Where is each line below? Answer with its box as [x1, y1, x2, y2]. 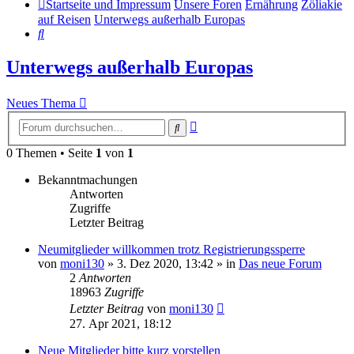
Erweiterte [197, 116, 248, 130]
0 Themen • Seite [6, 145, 96, 160]
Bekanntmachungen [38, 172, 137, 186]
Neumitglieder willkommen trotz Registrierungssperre [38, 242, 305, 256]
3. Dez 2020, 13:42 [117, 256, 213, 270]
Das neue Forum [239, 256, 322, 270]
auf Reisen [38, 13, 91, 27]
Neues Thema [6, 96, 76, 111]
